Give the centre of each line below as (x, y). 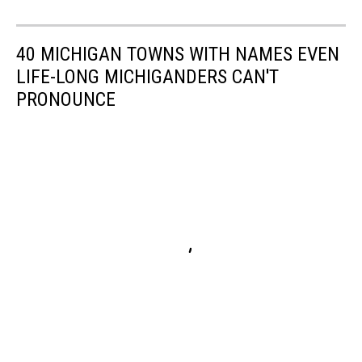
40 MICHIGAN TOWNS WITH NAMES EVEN (178, 55)
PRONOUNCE (66, 100)
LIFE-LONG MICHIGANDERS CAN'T (147, 77)
